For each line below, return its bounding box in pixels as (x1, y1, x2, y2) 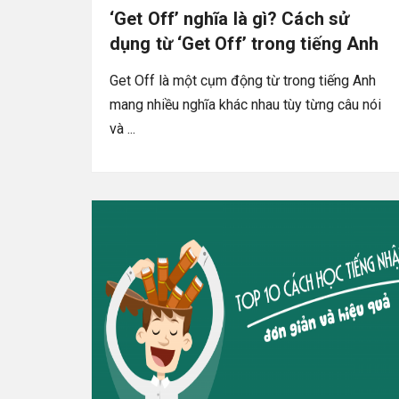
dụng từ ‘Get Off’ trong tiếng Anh (110, 32, 379, 54)
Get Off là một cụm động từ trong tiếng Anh (110, 71, 376, 89)
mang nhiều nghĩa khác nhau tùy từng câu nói (110, 95, 381, 113)
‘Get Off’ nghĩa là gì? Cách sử (110, 7, 349, 29)
